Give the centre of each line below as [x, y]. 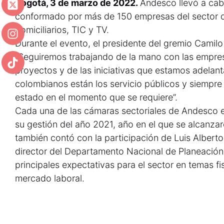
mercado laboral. [50, 178]
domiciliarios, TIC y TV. [62, 29]
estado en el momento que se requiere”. [96, 97]
